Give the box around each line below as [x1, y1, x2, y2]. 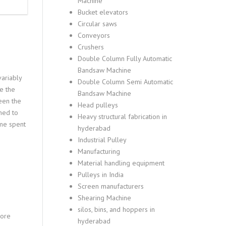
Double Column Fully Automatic [77, 54, 172, 63]
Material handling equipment [77, 158, 164, 167]
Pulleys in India [77, 170, 124, 179]
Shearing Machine [77, 193, 131, 202]
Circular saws [77, 19, 117, 28]
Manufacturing [77, 147, 120, 156]
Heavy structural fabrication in [77, 112, 167, 121]
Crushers [77, 42, 104, 51]
